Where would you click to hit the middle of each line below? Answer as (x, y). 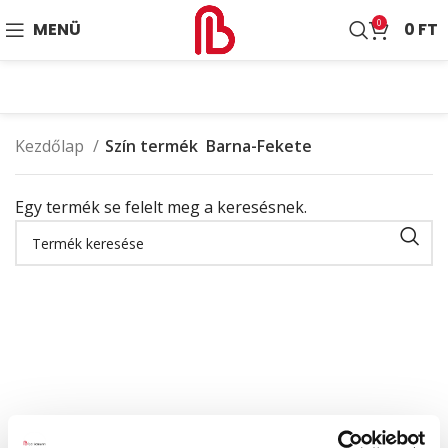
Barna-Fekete (259, 146)
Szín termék (151, 146)
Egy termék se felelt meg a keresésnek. (161, 207)
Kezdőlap (51, 146)
